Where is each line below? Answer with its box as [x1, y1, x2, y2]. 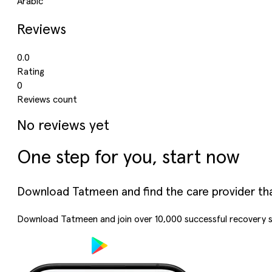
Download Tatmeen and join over [17, 215, 155, 225]
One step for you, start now [17, 148, 240, 168]
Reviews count [17, 95, 77, 105]
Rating [17, 67, 44, 77]
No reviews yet [17, 118, 109, 133]
